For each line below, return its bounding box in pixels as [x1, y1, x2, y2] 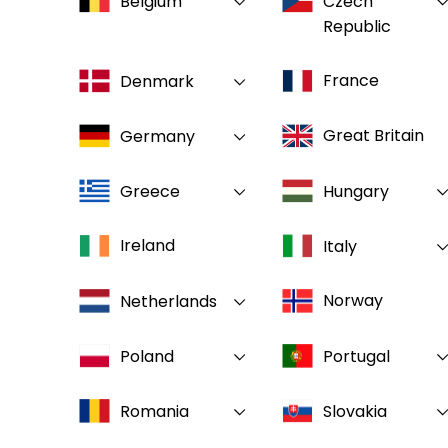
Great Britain [322, 124, 424, 147]
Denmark [120, 70, 194, 93]
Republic [322, 15, 391, 38]
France [322, 69, 379, 92]
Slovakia [322, 400, 387, 423]
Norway [322, 289, 383, 312]
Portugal [322, 345, 390, 368]
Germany [120, 125, 195, 148]
